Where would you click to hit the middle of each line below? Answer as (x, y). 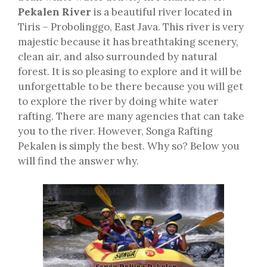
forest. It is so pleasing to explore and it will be (130, 72)
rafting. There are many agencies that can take (131, 117)
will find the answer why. (78, 161)
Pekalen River (55, 12)
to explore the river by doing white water (118, 102)
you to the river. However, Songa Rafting (115, 131)
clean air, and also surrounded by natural (117, 57)
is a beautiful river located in (162, 12)
